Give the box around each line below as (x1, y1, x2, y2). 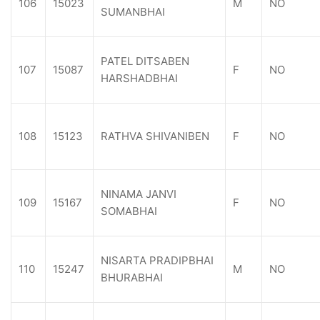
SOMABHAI (101, 204, 157, 218)
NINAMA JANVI (101, 187, 176, 201)
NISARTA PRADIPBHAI (101, 254, 214, 267)
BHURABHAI (101, 271, 163, 284)
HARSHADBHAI (101, 71, 178, 85)
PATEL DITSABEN (101, 54, 189, 68)
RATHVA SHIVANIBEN (101, 129, 209, 143)
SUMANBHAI (101, 5, 165, 19)
